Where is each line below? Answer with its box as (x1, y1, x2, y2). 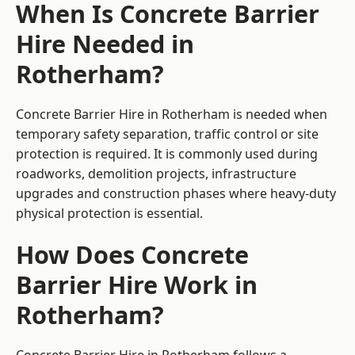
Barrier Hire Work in (16, 268, 258, 302)
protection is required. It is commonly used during (16, 145, 318, 163)
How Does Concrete (16, 238, 249, 272)
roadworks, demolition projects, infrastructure (16, 165, 296, 183)
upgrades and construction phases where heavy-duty (16, 185, 336, 203)
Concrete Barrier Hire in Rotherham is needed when (16, 105, 327, 124)
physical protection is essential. (16, 204, 203, 223)
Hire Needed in (16, 27, 194, 61)
